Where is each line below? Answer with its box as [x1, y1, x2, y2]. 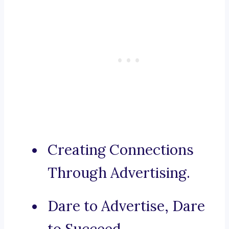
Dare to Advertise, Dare [48, 197, 205, 216]
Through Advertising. [48, 164, 190, 182]
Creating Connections [48, 141, 194, 159]
